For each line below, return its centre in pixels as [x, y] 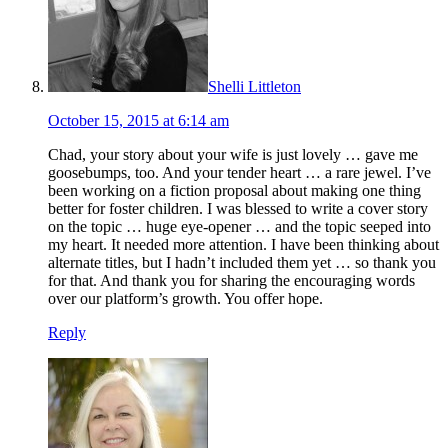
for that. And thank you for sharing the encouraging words [231, 280]
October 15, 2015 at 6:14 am [138, 120]
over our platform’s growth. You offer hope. [185, 298]
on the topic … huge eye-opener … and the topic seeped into [239, 226]
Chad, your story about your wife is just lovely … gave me [233, 154]
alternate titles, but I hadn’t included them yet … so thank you [242, 262]
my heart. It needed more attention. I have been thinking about [243, 244]
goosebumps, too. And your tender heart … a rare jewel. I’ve [239, 172]
